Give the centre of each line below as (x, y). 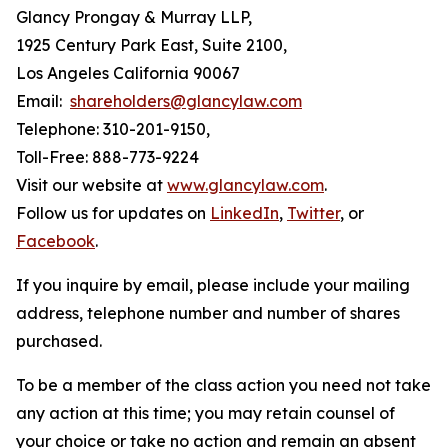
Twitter (313, 213)
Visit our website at (91, 185)
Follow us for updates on (113, 213)
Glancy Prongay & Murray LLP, (134, 17)
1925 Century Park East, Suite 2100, (151, 45)
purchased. (59, 341)
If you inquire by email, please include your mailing (213, 285)
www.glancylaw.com (245, 185)
